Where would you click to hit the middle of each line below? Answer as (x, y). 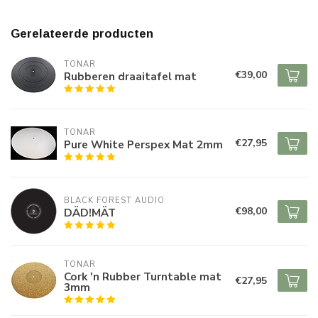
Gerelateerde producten (82, 34)
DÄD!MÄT (90, 213)
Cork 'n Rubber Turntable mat (143, 276)
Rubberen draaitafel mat (130, 76)
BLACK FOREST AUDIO (114, 201)
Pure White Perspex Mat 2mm (143, 144)
